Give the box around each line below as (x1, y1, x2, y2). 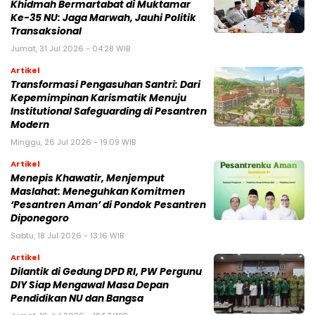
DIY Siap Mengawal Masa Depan (11, 278, 169, 292)
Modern (11, 118, 49, 132)
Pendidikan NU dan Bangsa (11, 292, 143, 306)
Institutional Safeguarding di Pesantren (11, 105, 207, 119)
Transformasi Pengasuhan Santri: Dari (11, 78, 200, 92)
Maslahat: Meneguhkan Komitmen (11, 185, 185, 199)
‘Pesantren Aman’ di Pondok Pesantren (11, 198, 206, 212)
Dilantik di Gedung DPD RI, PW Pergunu (11, 265, 202, 279)
